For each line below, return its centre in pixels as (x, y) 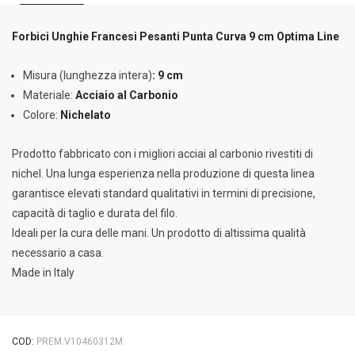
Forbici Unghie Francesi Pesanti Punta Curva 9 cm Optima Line (176, 36)
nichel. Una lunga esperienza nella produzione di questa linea (163, 174)
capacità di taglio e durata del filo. (95, 213)
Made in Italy (43, 273)
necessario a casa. (58, 253)
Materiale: (49, 95)
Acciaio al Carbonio (127, 95)
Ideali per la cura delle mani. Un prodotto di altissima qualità (159, 233)
